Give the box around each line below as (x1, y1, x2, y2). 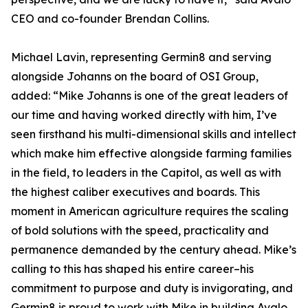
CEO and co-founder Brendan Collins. (11, 12, 209, 26)
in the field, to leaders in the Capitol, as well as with (11, 166, 281, 180)
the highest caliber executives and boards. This (11, 185, 260, 199)
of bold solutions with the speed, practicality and (11, 223, 269, 238)
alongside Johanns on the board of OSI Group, (11, 69, 258, 84)
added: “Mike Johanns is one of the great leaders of (11, 89, 288, 103)
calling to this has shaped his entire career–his (11, 262, 254, 276)
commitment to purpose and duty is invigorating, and (11, 281, 293, 296)
